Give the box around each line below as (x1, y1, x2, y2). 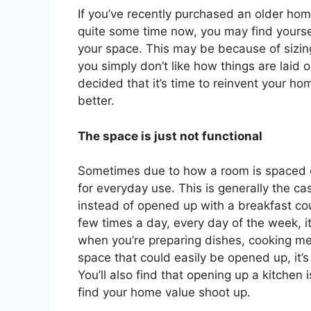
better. (78, 94, 115, 108)
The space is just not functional (78, 128, 262, 143)
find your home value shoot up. (78, 285, 251, 300)
